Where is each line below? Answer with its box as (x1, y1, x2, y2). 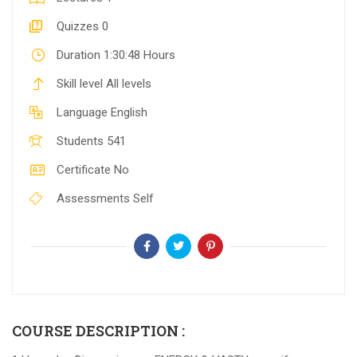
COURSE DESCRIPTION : (12, 320, 185, 340)
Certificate (56, 162, 111, 177)
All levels (105, 76, 151, 91)
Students (56, 133, 104, 148)
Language (56, 104, 108, 120)
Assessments (56, 190, 130, 206)
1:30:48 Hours (103, 47, 175, 62)
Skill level (56, 76, 103, 91)
